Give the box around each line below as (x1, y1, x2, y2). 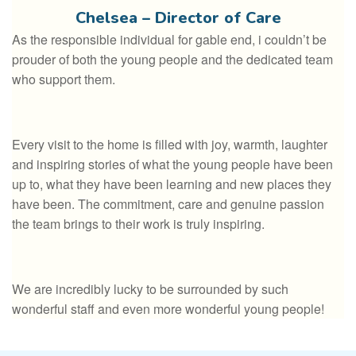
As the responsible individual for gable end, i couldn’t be (12, 30, 327, 49)
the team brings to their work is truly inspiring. (12, 215, 265, 234)
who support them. (12, 70, 115, 89)
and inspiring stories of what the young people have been (12, 155, 333, 174)
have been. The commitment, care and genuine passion (12, 195, 324, 214)
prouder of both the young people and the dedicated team (12, 50, 333, 69)
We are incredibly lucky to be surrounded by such (12, 280, 288, 299)
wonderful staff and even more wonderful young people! (12, 300, 324, 319)
